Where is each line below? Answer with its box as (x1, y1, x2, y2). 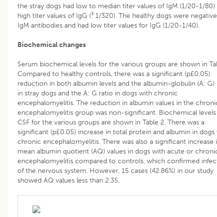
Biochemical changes (17, 40, 86, 49)
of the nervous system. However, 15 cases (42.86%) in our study (17, 166, 214, 175)
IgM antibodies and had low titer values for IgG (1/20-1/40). (17, 21, 200, 30)
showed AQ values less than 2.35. (17, 176, 120, 185)
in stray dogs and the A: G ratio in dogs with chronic (17, 89, 178, 97)
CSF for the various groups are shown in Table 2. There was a (17, 118, 204, 126)
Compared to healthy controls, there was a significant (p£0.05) (17, 69, 210, 78)
